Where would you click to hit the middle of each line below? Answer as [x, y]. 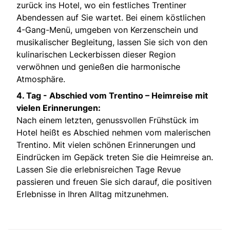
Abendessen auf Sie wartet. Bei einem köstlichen [111, 17]
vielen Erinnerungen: [59, 108]
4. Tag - [33, 95]
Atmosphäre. [41, 79]
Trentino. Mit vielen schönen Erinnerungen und [106, 145]
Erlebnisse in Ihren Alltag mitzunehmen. [92, 194]
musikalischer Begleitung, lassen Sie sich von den [112, 42]
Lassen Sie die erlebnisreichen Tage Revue [99, 169]
